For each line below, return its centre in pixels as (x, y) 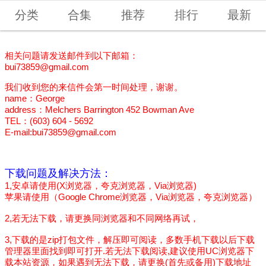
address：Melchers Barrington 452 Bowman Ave (100, 109)
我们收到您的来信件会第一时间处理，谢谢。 (94, 87)
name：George (35, 98)
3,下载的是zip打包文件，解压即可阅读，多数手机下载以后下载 (130, 239)
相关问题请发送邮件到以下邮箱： (72, 55)
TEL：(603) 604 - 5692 (49, 121)
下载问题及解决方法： (58, 173)
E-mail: (19, 132)
